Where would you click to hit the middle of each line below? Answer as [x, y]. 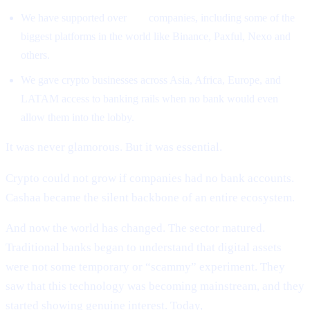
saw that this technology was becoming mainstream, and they [155, 286]
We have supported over [75, 18]
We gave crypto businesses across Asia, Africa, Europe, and [151, 80]
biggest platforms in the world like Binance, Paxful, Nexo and [156, 37]
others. [36, 55]
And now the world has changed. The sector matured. [135, 228]
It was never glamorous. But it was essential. [114, 147]
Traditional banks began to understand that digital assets [144, 248]
